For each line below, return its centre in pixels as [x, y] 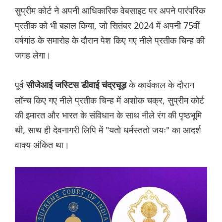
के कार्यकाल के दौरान [162, 85]
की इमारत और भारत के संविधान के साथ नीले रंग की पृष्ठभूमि [108, 115]
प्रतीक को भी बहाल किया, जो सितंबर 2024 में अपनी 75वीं [107, 26]
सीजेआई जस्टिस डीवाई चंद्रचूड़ [78, 85]
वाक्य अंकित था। [42, 145]
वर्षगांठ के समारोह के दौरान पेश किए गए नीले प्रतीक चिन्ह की [110, 40]
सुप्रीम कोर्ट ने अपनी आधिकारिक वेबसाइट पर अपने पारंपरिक [110, 11]
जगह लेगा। [33, 55]
